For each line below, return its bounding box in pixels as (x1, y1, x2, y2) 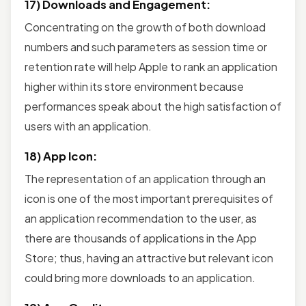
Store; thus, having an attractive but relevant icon (25, 250, 273, 265)
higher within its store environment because (25, 79, 244, 94)
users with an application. (25, 118, 152, 133)
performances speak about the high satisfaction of (25, 98, 281, 113)
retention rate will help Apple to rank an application (25, 59, 277, 74)
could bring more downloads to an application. (25, 270, 255, 285)
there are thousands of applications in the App (25, 230, 257, 245)
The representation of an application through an (25, 171, 266, 186)
